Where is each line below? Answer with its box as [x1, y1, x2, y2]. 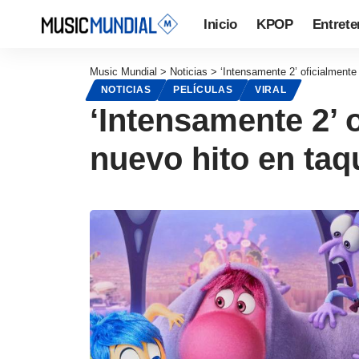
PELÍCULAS [173, 85, 233, 95]
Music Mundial [90, 66, 157, 78]
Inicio [204, 16, 237, 32]
